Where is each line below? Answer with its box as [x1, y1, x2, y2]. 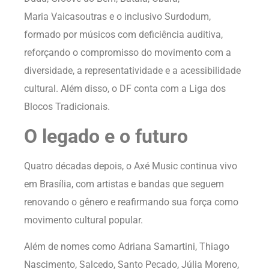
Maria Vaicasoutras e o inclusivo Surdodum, [24, 11, 211, 23]
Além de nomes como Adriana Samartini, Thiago [24, 240, 229, 252]
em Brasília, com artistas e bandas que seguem [24, 178, 224, 190]
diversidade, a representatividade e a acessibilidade [24, 65, 241, 77]
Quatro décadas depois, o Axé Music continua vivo [24, 160, 237, 172]
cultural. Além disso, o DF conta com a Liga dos [24, 83, 226, 95]
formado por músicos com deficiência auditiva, [24, 29, 223, 41]
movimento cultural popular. [24, 214, 143, 226]
